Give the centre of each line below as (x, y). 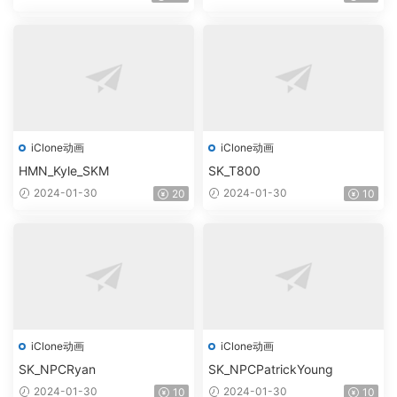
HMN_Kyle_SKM (64, 171)
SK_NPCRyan (57, 369)
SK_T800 (234, 171)
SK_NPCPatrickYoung (271, 369)
